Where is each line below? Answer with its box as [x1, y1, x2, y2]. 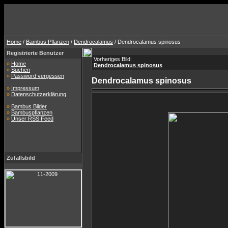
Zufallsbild [7, 155, 35, 161]
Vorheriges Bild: [94, 56, 132, 62]
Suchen [11, 67, 30, 73]
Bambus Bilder [11, 103, 47, 109]
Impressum [11, 85, 39, 91]
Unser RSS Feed [11, 116, 53, 122]
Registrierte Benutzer [7, 50, 64, 56]
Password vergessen [11, 73, 64, 79]
